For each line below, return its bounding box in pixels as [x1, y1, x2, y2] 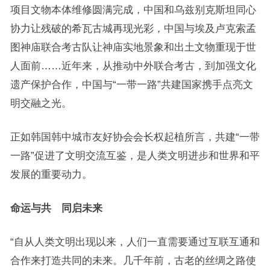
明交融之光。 [10, 98, 72, 108]
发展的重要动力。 [10, 169, 92, 180]
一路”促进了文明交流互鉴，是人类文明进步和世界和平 [10, 150, 260, 161]
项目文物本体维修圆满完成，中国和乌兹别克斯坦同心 [10, 4, 256, 15]
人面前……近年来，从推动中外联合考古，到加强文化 [10, 60, 256, 71]
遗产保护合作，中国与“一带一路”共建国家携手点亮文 [10, 79, 253, 90]
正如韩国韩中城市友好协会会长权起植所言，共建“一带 [10, 131, 260, 142]
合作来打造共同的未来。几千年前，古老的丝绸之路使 [10, 255, 256, 266]
